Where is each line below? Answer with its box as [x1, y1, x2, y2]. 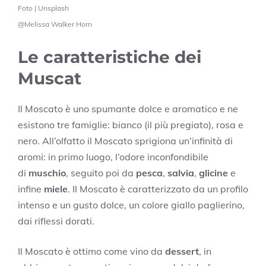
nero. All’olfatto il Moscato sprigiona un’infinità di [18, 134, 233, 147]
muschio [28, 166, 66, 179]
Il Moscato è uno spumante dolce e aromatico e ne [18, 102, 238, 115]
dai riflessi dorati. [18, 214, 94, 227]
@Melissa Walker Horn [18, 19, 92, 28]
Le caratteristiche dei [18, 46, 201, 67]
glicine [199, 166, 228, 179]
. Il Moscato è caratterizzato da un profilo [68, 182, 248, 195]
